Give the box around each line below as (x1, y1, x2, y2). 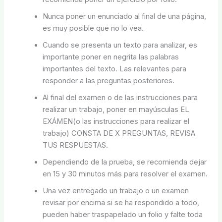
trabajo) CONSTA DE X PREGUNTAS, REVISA (43, 128, 196, 138)
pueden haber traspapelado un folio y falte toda (43, 210, 203, 219)
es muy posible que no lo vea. (43, 23, 144, 33)
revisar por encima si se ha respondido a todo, (43, 198, 200, 207)
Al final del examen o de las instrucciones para (43, 93, 198, 102)
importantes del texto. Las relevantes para (43, 64, 187, 73)
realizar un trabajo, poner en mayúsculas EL (43, 105, 190, 114)
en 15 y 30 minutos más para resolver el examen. (43, 169, 208, 178)
